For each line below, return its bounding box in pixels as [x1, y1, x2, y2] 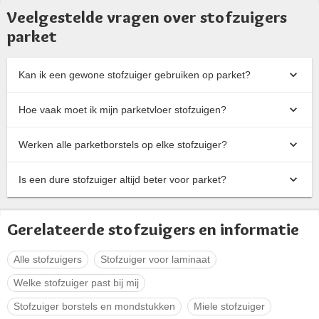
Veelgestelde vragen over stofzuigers [7, 7, 287, 28]
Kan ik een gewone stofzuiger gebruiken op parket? [19, 68, 251, 80]
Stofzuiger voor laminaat [100, 253, 210, 266]
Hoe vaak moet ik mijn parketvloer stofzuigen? [19, 103, 226, 115]
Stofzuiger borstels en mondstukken [14, 300, 175, 313]
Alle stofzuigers [14, 253, 82, 266]
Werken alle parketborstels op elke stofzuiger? [19, 138, 227, 150]
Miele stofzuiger [194, 300, 265, 313]
